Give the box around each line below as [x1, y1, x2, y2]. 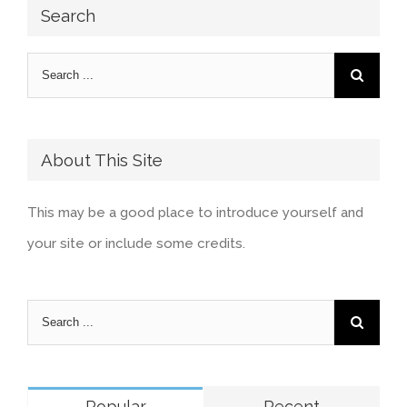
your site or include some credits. [27, 234, 245, 252]
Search [41, 5, 95, 25]
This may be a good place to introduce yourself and [27, 203, 363, 221]
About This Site [41, 149, 163, 170]
